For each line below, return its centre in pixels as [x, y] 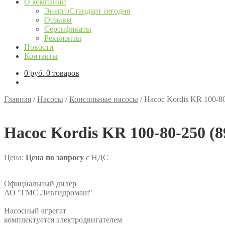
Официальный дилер [40, 183]
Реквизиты [63, 38]
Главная [18, 99]
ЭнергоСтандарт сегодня [87, 11]
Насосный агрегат [35, 210]
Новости [39, 47]
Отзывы [58, 20]
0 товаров [63, 73]
